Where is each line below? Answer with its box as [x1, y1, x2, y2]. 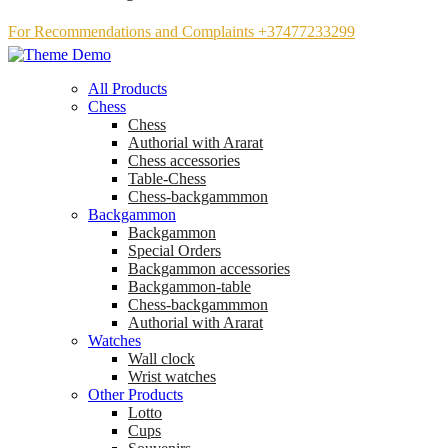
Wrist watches [128, 368, 216, 386]
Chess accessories [128, 152, 240, 170]
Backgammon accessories [128, 260, 290, 278]
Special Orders [128, 242, 221, 260]
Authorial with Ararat [128, 314, 263, 332]
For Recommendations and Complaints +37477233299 [8, 23, 355, 41]
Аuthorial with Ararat [128, 134, 263, 152]
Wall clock [128, 350, 195, 368]
